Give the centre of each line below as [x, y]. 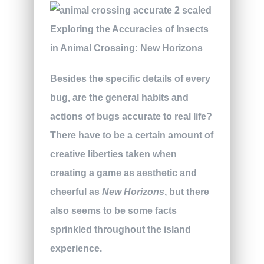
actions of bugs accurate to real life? [131, 117]
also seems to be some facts [113, 211]
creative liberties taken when [113, 154]
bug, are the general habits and [119, 98]
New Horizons [133, 192]
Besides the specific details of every [130, 79]
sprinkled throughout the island [120, 230]
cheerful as [76, 192]
